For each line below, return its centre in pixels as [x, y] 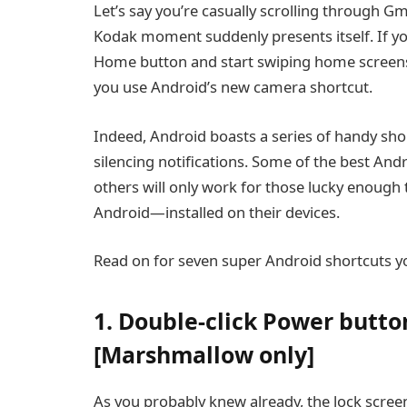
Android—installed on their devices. [217, 212]
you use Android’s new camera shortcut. [233, 87]
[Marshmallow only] [204, 354]
